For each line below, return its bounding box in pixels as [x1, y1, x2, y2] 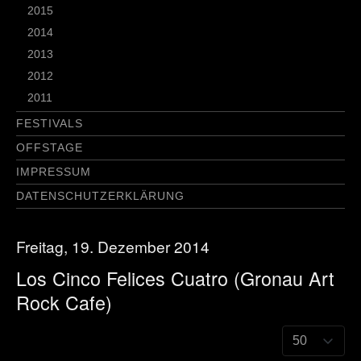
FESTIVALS [16, 117, 83, 130]
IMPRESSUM [16, 165, 91, 178]
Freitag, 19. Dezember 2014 [16, 235, 210, 257]
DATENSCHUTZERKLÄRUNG [16, 189, 185, 202]
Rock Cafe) [16, 288, 112, 316]
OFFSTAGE [16, 141, 83, 154]
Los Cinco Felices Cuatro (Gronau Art [16, 263, 334, 292]
